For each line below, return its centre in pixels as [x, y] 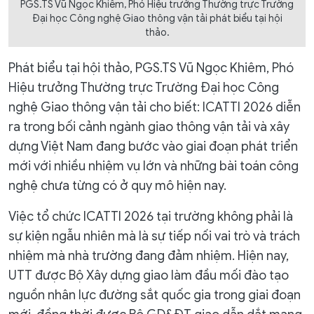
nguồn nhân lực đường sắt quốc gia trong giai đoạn [155, 295]
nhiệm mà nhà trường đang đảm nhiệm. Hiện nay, [149, 255]
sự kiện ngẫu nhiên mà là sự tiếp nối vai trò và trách [154, 236]
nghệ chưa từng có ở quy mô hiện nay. [117, 185]
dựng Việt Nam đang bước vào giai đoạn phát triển [153, 146]
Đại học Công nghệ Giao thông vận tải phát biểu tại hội [157, 18]
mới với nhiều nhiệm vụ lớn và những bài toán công [153, 166]
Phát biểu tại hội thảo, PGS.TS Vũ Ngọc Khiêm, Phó [151, 68]
